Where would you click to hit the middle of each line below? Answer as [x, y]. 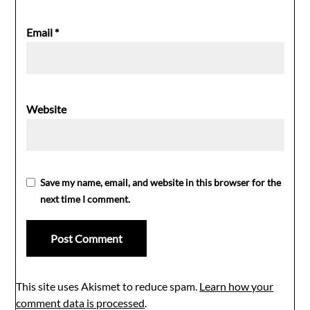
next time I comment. [85, 199]
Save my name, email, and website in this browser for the [161, 182]
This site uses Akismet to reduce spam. [108, 286]
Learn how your [237, 286]
